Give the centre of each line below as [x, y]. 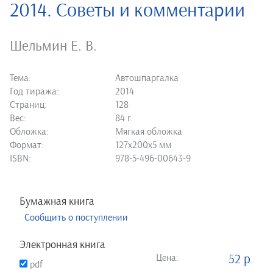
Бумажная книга [57, 202]
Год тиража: [34, 92]
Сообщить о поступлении [76, 218]
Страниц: [28, 105]
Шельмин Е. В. [53, 47]
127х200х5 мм [144, 145]
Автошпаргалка [147, 78]
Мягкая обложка [149, 132]
